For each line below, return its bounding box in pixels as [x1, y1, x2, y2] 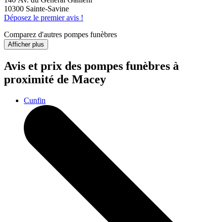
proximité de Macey [4, 73, 106, 86]
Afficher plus [8, 41, 44, 49]
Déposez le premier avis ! [4, 13, 83, 22]
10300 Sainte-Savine [4, 4, 69, 13]
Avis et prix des [4, 59, 84, 73]
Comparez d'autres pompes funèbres [4, 30, 117, 39]
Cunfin [24, 96, 46, 105]
